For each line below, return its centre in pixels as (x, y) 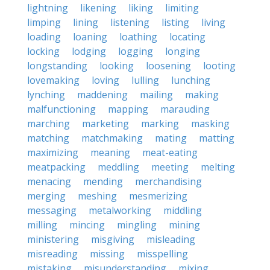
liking (141, 8)
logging (136, 51)
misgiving (113, 239)
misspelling (162, 254)
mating (171, 138)
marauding (185, 109)
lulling (145, 80)
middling (183, 210)
